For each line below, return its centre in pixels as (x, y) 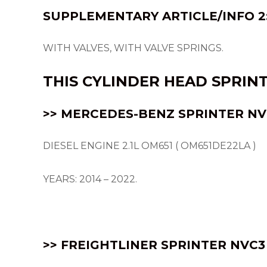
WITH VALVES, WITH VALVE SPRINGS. (133, 48)
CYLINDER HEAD (147, 81)
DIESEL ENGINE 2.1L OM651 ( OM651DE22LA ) (150, 146)
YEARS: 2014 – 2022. (90, 179)
